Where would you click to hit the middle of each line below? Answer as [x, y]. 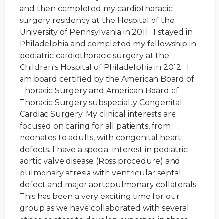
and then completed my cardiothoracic [96, 9]
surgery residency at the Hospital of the [97, 21]
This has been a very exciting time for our [100, 197]
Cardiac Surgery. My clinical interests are [98, 114]
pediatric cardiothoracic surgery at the [94, 56]
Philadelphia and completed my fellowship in [108, 44]
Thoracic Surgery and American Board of [99, 91]
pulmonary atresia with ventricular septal [100, 173]
